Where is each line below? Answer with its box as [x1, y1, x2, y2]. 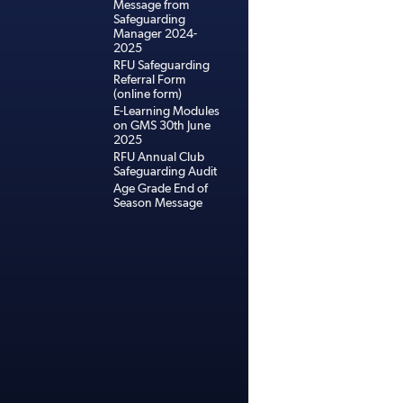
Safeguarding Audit [113, 164, 217, 178]
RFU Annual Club [113, 149, 204, 164]
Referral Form [113, 72, 185, 86]
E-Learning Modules [113, 103, 219, 118]
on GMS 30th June [113, 118, 210, 132]
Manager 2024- [113, 26, 197, 40]
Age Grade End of [113, 181, 208, 195]
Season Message [113, 195, 202, 210]
